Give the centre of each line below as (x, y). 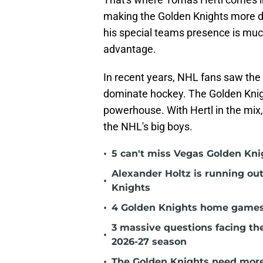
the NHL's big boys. (148, 127)
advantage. (130, 49)
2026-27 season (149, 242)
